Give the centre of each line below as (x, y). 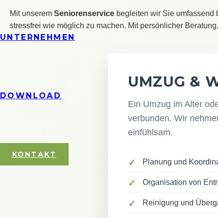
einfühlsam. (150, 132)
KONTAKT (34, 154)
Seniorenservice (84, 13)
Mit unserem (32, 13)
